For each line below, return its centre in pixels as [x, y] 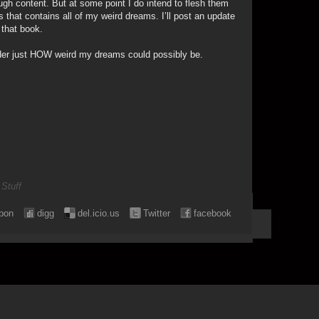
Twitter [157, 213]
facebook [213, 213]
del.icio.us [99, 213]
